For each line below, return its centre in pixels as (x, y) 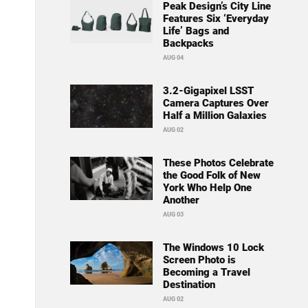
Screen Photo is (199, 260)
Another (181, 200)
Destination (189, 285)
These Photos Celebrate (218, 163)
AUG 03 (173, 215)
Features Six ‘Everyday (216, 19)
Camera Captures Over (216, 103)
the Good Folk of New (211, 176)
